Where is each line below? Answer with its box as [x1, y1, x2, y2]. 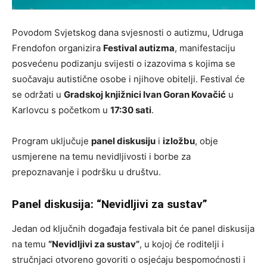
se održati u [12, 89, 64, 101]
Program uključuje [12, 135, 91, 147]
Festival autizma [103, 42, 175, 54]
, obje [195, 135, 218, 147]
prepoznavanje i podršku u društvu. [12, 166, 161, 178]
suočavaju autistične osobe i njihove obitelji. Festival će [12, 73, 245, 85]
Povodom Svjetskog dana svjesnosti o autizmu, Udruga [12, 27, 243, 39]
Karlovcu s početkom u [12, 104, 110, 116]
